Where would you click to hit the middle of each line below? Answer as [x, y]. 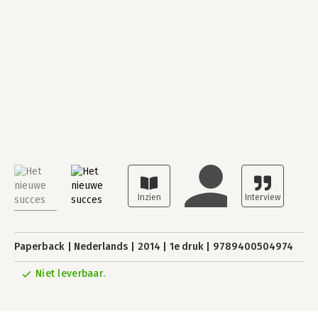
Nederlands [101, 247]
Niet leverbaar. [71, 274]
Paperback [39, 247]
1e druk [186, 247]
